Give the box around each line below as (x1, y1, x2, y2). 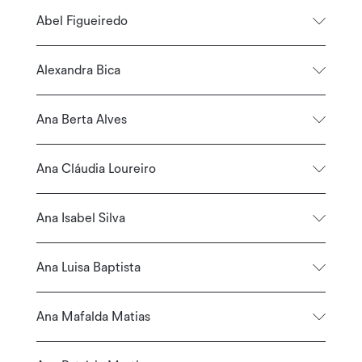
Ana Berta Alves (36, 112, 127, 126)
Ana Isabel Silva (36, 211, 125, 225)
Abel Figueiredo (36, 14, 128, 27)
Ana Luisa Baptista (36, 260, 141, 274)
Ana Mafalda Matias (36, 309, 150, 323)
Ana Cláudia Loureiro (36, 162, 156, 175)
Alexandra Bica (36, 63, 120, 77)
